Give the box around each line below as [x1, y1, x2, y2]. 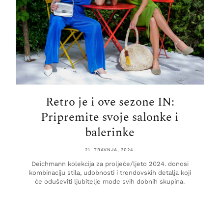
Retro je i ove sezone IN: [45, 93, 174, 111]
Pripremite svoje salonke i [41, 109, 179, 127]
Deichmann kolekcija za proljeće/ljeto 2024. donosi [31, 160, 189, 168]
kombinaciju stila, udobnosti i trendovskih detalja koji [28, 169, 191, 177]
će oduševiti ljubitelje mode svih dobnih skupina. [35, 178, 185, 186]
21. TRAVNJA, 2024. [84, 147, 135, 153]
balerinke [85, 124, 135, 142]
